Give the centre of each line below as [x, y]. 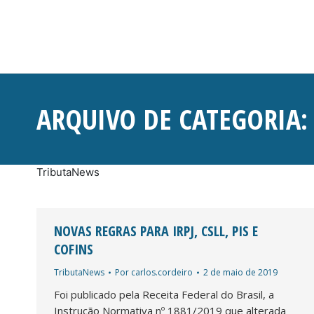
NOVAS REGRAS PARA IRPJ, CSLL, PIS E [156, 231]
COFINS [74, 249]
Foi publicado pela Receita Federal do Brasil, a [164, 294]
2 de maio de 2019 [240, 272]
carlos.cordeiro [162, 272]
